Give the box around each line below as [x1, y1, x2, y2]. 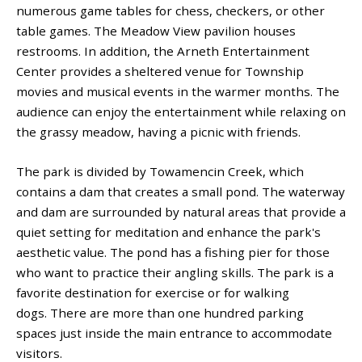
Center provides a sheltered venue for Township [16, 62, 304, 79]
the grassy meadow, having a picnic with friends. [16, 123, 301, 140]
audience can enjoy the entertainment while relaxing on [16, 103, 346, 120]
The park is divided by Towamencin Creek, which [16, 162, 304, 179]
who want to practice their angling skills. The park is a [16, 263, 334, 280]
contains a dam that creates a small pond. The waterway [16, 183, 345, 200]
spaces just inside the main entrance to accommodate [16, 324, 332, 341]
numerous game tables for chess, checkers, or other [16, 2, 325, 19]
